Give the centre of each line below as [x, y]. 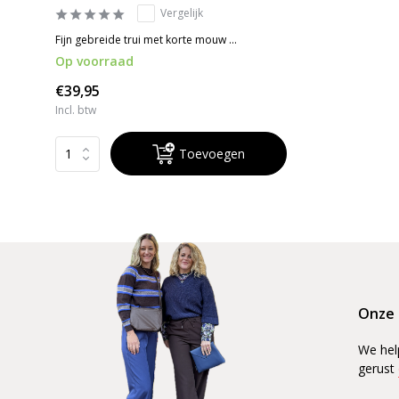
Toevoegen [212, 154]
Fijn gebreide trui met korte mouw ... [146, 40]
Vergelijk [182, 13]
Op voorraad [94, 61]
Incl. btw [76, 110]
